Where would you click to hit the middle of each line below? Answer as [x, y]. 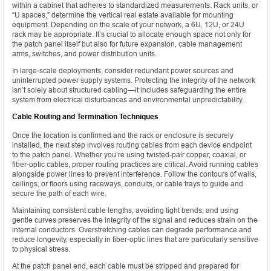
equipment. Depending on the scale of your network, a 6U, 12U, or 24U [128, 24]
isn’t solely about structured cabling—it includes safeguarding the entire [129, 90]
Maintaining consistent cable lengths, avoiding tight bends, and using [125, 210]
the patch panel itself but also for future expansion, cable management [127, 44]
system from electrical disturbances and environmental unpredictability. [128, 99]
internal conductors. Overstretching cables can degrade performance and [132, 229]
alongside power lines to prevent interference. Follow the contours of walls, [134, 174]
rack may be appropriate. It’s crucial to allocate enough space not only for [132, 34]
